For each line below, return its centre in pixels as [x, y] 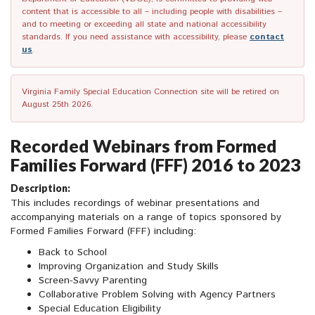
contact [267, 37]
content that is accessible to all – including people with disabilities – [152, 12]
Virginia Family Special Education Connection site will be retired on [150, 92]
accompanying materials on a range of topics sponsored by [146, 218]
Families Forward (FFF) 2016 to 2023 [156, 165]
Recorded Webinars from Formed [144, 146]
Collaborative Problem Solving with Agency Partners [157, 295]
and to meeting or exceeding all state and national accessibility [144, 25]
